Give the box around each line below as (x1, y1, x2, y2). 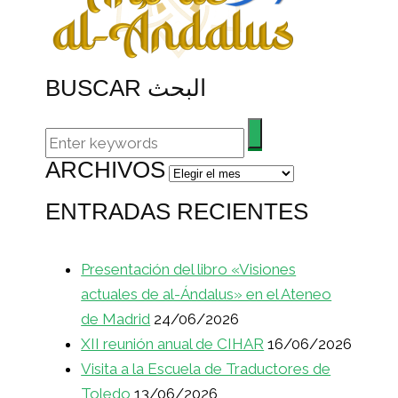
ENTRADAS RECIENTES (45, 198, 309, 226)
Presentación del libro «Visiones (81, 260, 297, 279)
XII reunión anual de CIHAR (81, 335, 265, 354)
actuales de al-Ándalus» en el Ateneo (81, 285, 332, 304)
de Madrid (81, 310, 151, 329)
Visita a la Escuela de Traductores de (81, 360, 331, 378)
